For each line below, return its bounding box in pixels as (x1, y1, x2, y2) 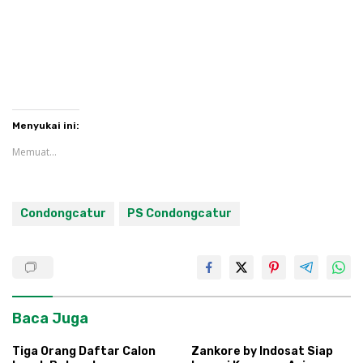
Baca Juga (12, 309, 88, 327)
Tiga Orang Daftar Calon (12, 344, 156, 358)
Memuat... (12, 144, 57, 159)
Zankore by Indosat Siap (191, 344, 333, 358)
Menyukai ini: (12, 119, 79, 131)
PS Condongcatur (127, 206, 232, 220)
